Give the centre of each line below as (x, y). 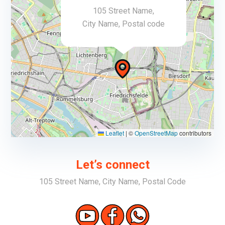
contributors (194, 133)
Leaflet (114, 133)
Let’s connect (113, 165)
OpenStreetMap (156, 133)
